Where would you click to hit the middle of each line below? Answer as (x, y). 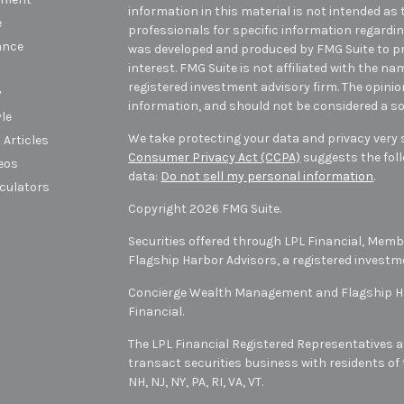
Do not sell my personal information (267, 176)
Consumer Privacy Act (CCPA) (215, 157)
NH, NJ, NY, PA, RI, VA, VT (195, 381)
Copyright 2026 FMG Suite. (205, 208)
